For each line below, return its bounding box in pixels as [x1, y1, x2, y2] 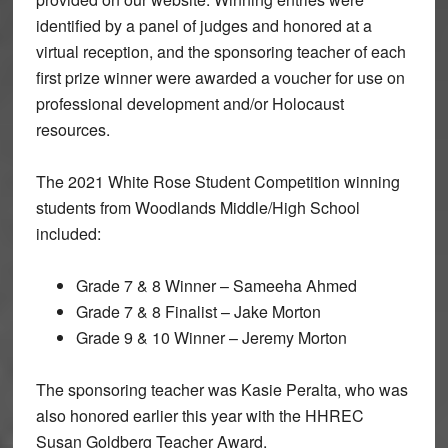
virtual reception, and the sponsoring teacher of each [35, 39, 406, 63]
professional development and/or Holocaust [35, 91, 344, 115]
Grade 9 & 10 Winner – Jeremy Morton [75, 325, 347, 349]
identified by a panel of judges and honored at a [35, 13, 372, 37]
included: [35, 221, 101, 245]
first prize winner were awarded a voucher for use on [35, 65, 405, 89]
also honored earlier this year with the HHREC [35, 403, 364, 427]
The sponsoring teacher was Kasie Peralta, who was [35, 377, 408, 401]
